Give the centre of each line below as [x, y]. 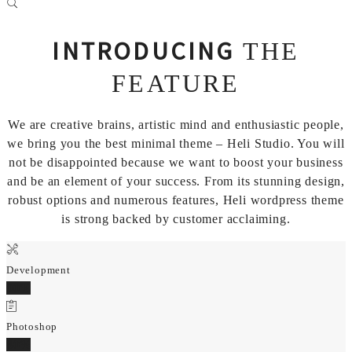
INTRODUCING [143, 51]
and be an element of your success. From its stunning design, [176, 181]
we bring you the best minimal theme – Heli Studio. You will [176, 143]
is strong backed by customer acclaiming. [176, 218]
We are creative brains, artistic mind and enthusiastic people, [176, 124]
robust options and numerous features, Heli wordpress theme [176, 200]
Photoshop [32, 326]
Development [38, 269]
